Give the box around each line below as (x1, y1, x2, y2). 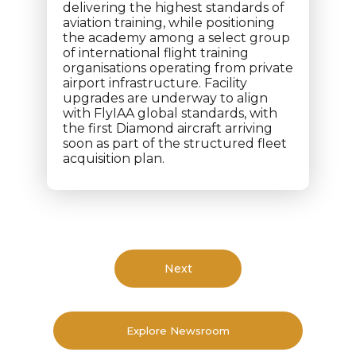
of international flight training (63, 45, 249, 60)
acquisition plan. (63, 151, 164, 166)
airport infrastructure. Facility (63, 75, 247, 91)
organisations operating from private (63, 60, 293, 75)
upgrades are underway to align (63, 91, 268, 106)
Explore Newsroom (126, 323, 230, 337)
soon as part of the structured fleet (63, 136, 287, 151)
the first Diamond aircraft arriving (63, 121, 273, 136)
